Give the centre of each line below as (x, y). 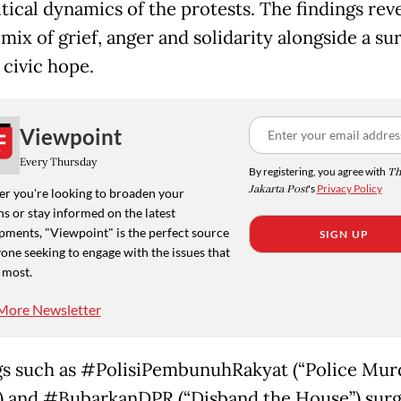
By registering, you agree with (318, 172)
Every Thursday (58, 161)
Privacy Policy (349, 189)
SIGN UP (344, 235)
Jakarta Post (278, 190)
